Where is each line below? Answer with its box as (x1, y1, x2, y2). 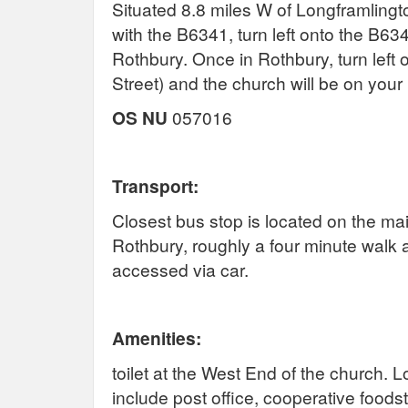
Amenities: (112, 324, 201, 351)
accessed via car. (112, 256, 249, 281)
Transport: (112, 172, 199, 199)
